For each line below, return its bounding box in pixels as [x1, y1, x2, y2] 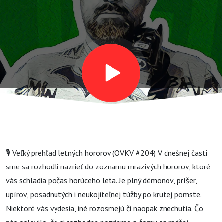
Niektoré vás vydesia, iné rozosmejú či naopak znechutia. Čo [6, 203, 203, 213]
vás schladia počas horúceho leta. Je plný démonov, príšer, [6, 175, 197, 185]
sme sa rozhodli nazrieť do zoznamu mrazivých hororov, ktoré [6, 162, 210, 171]
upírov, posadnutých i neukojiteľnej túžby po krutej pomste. [6, 189, 201, 199]
